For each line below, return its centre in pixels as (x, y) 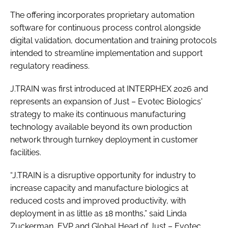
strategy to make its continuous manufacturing (98, 114)
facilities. (27, 152)
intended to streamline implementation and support (106, 53)
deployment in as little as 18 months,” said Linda (98, 213)
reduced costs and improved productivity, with (98, 201)
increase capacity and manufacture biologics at (99, 188)
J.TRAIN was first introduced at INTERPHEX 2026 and (109, 89)
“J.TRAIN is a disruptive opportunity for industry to (103, 175)
